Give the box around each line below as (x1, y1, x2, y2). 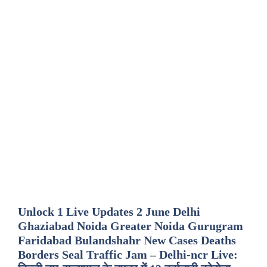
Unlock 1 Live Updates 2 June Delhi (18, 205, 200, 218)
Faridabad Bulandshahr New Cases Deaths (18, 234, 236, 247)
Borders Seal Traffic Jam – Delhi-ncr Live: (18, 248, 238, 261)
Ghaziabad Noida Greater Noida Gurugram (18, 219, 243, 232)
